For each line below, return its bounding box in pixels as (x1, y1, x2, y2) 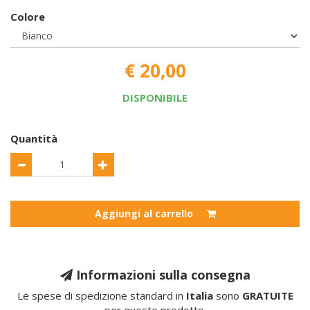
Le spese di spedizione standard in (17, 289, 186, 302)
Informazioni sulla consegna (72, 266, 250, 283)
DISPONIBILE (122, 91, 188, 104)
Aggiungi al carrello (94, 207, 193, 220)
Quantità (10, 131, 57, 145)
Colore (10, 10, 45, 24)
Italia (185, 289, 213, 302)
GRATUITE (241, 289, 293, 302)
